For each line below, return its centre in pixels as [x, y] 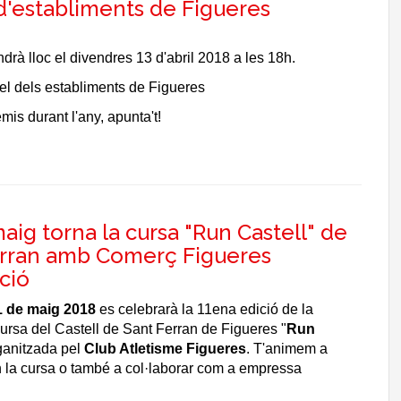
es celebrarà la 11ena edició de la [204, 309]
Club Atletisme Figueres [165, 349]
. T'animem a [286, 349]
